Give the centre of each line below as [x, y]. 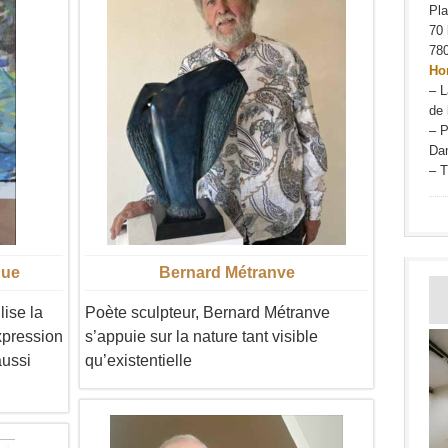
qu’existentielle [138, 360]
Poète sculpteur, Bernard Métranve [207, 312]
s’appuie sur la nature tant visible [201, 336]
